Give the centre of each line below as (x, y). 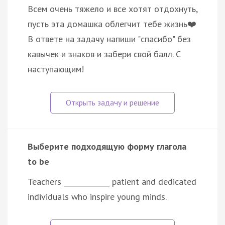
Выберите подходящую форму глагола (107, 146)
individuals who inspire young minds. (97, 196)
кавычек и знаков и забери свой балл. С (104, 54)
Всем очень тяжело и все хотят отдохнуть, (113, 9)
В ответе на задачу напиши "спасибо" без (109, 39)
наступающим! (56, 69)
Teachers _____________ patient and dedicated (112, 181)
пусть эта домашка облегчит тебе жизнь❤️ (112, 24)
